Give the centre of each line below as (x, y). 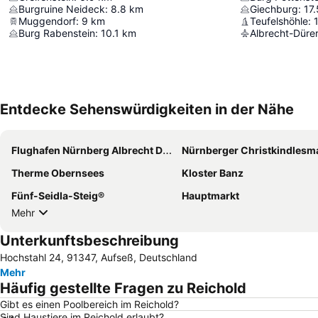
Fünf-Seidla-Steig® (58, 196)
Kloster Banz (213, 173)
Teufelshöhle (279, 21)
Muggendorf (47, 21)
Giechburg (274, 9)
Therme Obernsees (58, 173)
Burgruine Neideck (62, 9)
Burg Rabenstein (57, 33)
